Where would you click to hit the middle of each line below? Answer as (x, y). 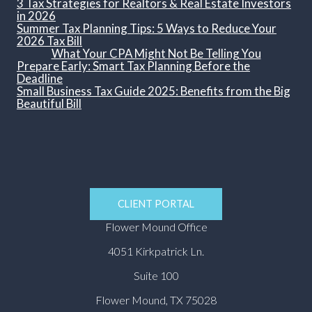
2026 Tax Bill (49, 41)
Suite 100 (156, 276)
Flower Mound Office (156, 227)
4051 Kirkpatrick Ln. (156, 251)
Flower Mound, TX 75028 (156, 300)
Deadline (40, 79)
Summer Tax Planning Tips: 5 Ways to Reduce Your (147, 29)
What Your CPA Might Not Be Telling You (156, 54)
